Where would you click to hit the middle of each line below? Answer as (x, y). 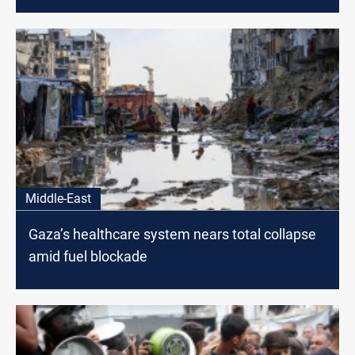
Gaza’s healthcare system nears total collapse (172, 234)
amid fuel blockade (88, 256)
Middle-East (58, 198)
